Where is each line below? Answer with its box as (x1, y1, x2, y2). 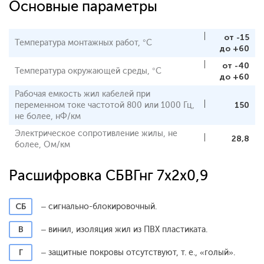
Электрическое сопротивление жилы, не (15, 128, 177, 138)
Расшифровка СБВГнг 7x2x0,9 (9, 166, 208, 184)
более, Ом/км (15, 139, 70, 150)
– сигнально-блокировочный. (41, 201, 157, 212)
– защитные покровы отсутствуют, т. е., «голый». (41, 247, 235, 258)
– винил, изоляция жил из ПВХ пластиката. (41, 224, 207, 235)
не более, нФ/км (15, 111, 81, 121)
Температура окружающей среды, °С (15, 65, 161, 76)
